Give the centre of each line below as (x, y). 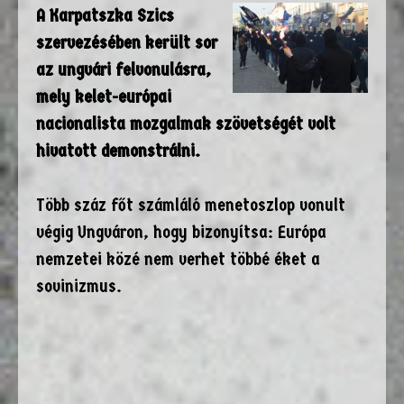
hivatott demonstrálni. (118, 151)
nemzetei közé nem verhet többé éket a (178, 259)
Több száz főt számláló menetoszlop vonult (191, 205)
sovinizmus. (79, 286)
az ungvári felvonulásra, (124, 70)
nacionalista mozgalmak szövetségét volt (186, 124)
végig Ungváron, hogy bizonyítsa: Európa (181, 232)
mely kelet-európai (104, 97)
